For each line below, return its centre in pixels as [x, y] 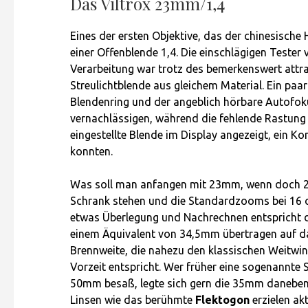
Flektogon [222, 300]
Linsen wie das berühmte [133, 300]
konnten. [91, 151]
